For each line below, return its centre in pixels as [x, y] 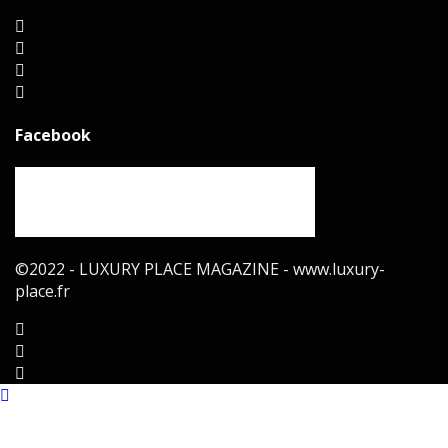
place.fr [42, 291]
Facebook [53, 134]
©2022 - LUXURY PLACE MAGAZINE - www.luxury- [200, 269]
